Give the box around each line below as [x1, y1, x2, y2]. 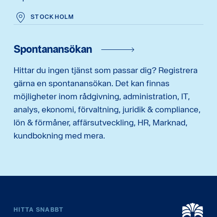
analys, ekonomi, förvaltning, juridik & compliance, [14, 104, 201, 114]
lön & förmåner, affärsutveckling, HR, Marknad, [14, 117, 187, 127]
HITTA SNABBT [14, 206, 64, 213]
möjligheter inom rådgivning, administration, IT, [14, 91, 190, 101]
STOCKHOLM [31, 13, 75, 20]
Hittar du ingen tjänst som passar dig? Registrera [14, 65, 198, 75]
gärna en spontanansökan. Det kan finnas [14, 78, 170, 88]
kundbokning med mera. [14, 130, 105, 140]
